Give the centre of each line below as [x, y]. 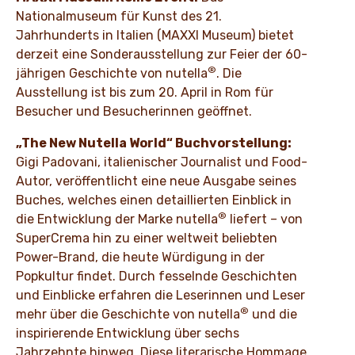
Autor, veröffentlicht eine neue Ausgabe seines [156, 181]
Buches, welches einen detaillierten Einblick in [154, 200]
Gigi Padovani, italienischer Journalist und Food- [162, 162]
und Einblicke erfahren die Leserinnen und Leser [160, 296]
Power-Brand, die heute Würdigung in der [140, 258]
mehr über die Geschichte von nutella [128, 315]
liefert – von [265, 219]
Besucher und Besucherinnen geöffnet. [134, 112]
